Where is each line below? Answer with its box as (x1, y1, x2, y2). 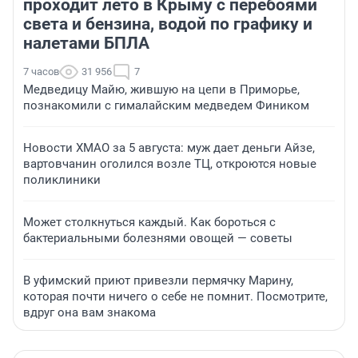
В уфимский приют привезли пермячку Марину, (23, 273, 293, 288)
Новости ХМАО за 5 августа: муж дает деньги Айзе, (23, 141, 315, 156)
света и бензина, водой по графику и (23, 14, 312, 34)
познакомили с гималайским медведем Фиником (23, 98, 309, 113)
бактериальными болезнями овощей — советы (23, 231, 292, 246)
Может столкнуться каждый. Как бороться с (23, 215, 276, 230)
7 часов (23, 66, 59, 78)
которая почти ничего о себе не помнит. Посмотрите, (23, 289, 328, 304)
